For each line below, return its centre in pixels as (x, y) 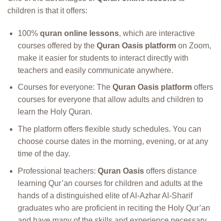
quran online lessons (79, 33)
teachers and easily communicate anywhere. (95, 70)
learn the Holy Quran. (55, 112)
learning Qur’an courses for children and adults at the (110, 183)
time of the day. (44, 153)
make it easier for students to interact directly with (103, 58)
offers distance (170, 171)
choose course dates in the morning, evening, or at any (113, 141)
